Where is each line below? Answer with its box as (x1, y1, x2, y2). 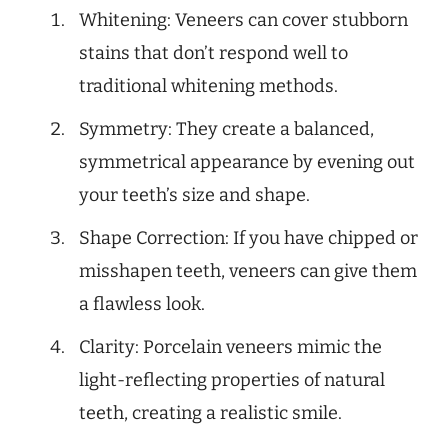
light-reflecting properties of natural (79, 368, 385, 391)
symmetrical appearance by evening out (79, 150, 415, 173)
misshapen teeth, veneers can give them (79, 259, 417, 282)
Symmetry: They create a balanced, (79, 117, 374, 140)
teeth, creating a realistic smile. (79, 401, 342, 424)
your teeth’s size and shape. (79, 183, 310, 206)
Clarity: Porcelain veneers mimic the (79, 335, 382, 358)
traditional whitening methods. (79, 74, 338, 97)
